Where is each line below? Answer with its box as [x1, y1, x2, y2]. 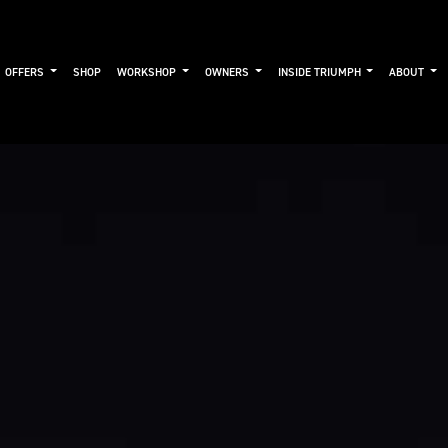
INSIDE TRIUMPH [277, 64, 364, 80]
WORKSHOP [117, 64, 180, 80]
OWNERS [204, 64, 252, 80]
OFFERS [5, 64, 48, 80]
